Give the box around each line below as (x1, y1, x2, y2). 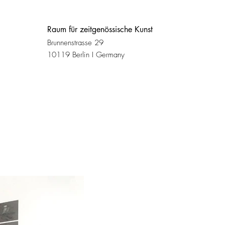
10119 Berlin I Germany (47, 50, 125, 60)
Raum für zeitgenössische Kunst (47, 24, 153, 35)
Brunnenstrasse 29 (47, 38, 103, 48)
